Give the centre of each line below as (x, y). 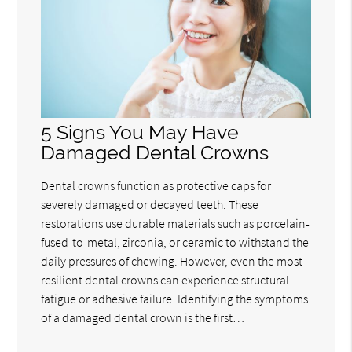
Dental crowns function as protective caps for (156, 186)
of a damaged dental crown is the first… (143, 318)
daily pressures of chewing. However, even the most (172, 261)
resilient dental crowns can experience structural (165, 280)
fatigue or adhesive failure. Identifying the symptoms (175, 299)
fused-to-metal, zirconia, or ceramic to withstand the (175, 242)
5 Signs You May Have (140, 133)
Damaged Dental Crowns (155, 153)
